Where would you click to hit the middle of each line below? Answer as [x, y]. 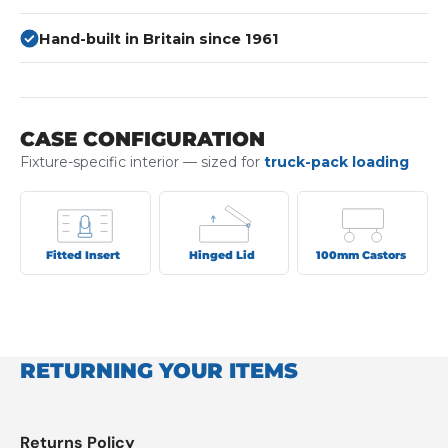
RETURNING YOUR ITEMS [159, 371]
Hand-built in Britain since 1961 [159, 38]
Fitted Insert [83, 254]
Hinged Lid [221, 254]
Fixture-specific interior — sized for [142, 161]
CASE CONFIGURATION [142, 138]
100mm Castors [360, 254]
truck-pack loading [336, 161]
